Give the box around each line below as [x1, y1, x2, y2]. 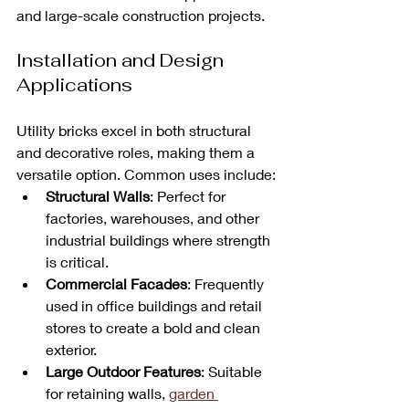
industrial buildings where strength [46, 231, 274, 249]
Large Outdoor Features [46, 362, 201, 381]
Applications [16, 73, 132, 98]
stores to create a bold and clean [46, 319, 264, 337]
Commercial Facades [46, 275, 187, 293]
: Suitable [201, 362, 266, 381]
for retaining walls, [46, 384, 169, 403]
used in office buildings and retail [46, 297, 266, 315]
